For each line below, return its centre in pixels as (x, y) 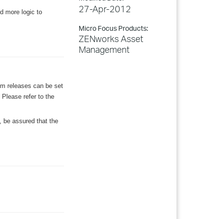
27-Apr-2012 (105, 9)
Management (104, 49)
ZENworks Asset (111, 39)
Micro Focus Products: (113, 28)
